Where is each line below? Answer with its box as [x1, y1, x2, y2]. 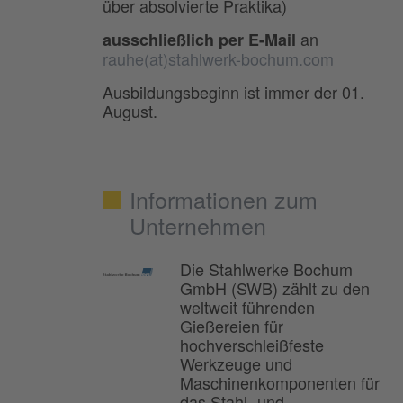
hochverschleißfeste [180, 333, 325, 357]
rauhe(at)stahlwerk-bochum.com [103, 47, 334, 71]
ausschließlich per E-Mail [103, 28, 296, 52]
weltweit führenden [180, 295, 316, 319]
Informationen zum [130, 183, 318, 216]
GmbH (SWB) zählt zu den [180, 276, 371, 300]
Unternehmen [130, 209, 266, 242]
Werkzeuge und [180, 352, 293, 376]
